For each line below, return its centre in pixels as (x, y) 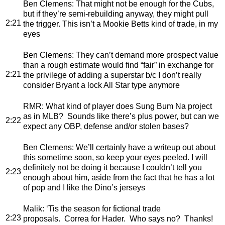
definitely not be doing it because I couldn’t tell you (113, 167)
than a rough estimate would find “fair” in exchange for (118, 65)
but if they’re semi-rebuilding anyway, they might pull (116, 14)
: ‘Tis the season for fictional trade (101, 208)
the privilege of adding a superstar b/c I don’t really (112, 75)
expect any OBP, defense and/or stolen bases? (106, 126)
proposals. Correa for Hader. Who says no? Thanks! (118, 218)
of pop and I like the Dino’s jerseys (84, 187)
